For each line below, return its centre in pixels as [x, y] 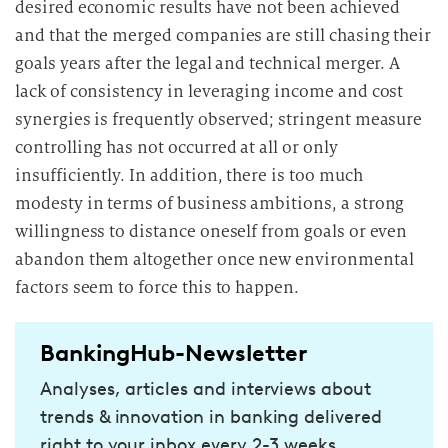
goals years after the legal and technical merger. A [208, 63]
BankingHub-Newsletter [173, 353]
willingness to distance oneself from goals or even [211, 231]
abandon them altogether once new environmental [214, 259]
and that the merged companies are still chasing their [223, 35]
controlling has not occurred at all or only [176, 147]
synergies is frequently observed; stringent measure [219, 119]
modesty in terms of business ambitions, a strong [210, 203]
